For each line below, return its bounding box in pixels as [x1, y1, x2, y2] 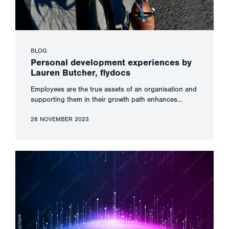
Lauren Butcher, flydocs [31, 67, 130, 79]
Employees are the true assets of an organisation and [31, 85, 197, 94]
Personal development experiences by [31, 57, 192, 68]
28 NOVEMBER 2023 [31, 116, 89, 123]
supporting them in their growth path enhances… [31, 96, 182, 104]
